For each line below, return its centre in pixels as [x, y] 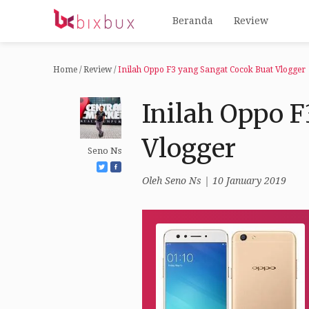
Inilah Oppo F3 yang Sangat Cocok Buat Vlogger [212, 70]
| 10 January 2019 [243, 181]
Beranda [193, 21]
